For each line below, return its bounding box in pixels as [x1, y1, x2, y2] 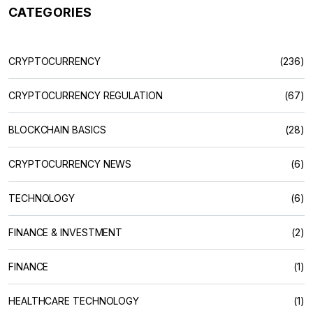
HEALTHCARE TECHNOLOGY [8, 294, 140, 307]
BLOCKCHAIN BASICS [8, 123, 106, 136]
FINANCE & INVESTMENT [8, 226, 123, 238]
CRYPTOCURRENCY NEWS [8, 157, 132, 170]
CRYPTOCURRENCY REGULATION [8, 89, 163, 101]
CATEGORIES [8, 4, 92, 20]
